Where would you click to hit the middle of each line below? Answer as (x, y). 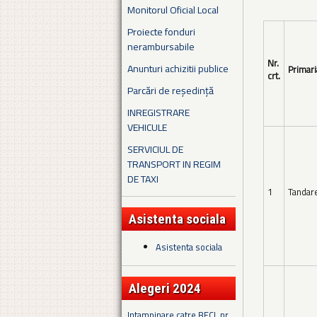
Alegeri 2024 (165, 289)
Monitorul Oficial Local (173, 9)
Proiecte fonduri (161, 31)
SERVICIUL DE (155, 149)
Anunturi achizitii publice (178, 68)
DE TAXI (143, 178)
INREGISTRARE (158, 112)
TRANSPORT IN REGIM (174, 163)
